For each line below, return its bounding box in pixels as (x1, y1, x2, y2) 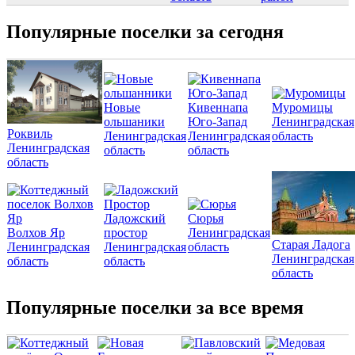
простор (104, 225, 147, 239)
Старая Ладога (272, 237, 350, 251)
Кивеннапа (188, 100, 248, 114)
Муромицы (272, 100, 333, 114)
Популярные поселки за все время (6, 296, 303, 318)
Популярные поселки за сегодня (6, 21, 284, 43)
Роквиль (7, 126, 52, 140)
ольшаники (104, 114, 165, 128)
